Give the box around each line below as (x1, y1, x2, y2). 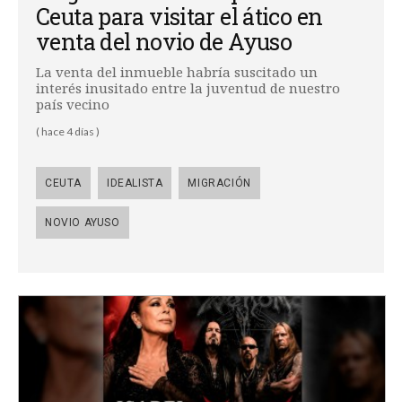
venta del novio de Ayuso (36, 26, 292, 57)
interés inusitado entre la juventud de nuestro (36, 78, 340, 97)
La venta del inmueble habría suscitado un (36, 62, 318, 81)
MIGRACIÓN (188, 176, 251, 189)
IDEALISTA (107, 176, 163, 189)
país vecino (36, 94, 109, 113)
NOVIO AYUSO (45, 215, 120, 229)
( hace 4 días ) (36, 124, 100, 138)
